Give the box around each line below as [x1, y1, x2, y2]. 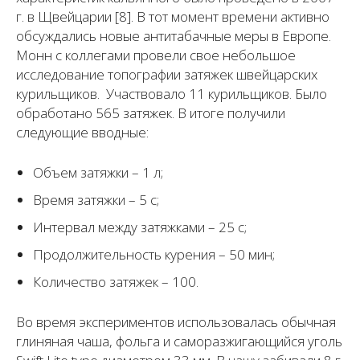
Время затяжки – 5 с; [33, 190, 159, 210]
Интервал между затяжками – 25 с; [33, 218, 247, 237]
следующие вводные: [16, 123, 149, 142]
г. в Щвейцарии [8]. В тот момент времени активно [16, 7, 329, 27]
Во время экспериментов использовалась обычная [16, 313, 336, 332]
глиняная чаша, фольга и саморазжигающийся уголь [16, 332, 342, 351]
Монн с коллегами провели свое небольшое [16, 46, 296, 65]
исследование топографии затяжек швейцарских [16, 65, 317, 84]
